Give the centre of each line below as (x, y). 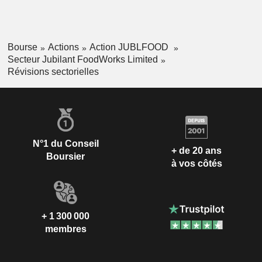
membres (65, 229)
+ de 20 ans (196, 151)
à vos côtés (196, 164)
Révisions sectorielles (53, 71)
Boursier (65, 156)
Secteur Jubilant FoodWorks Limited (82, 59)
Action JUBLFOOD (130, 47)
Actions (63, 47)
